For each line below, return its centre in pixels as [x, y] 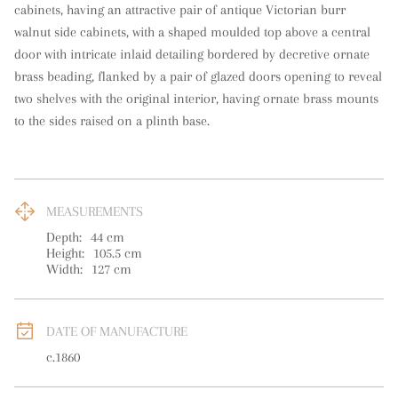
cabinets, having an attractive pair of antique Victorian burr [180, 10]
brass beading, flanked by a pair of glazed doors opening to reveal [198, 76]
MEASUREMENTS [95, 211]
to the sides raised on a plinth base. [112, 121]
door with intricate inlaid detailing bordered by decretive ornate [192, 54]
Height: [65, 253]
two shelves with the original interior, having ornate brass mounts [196, 99]
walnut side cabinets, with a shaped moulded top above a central [192, 32]
